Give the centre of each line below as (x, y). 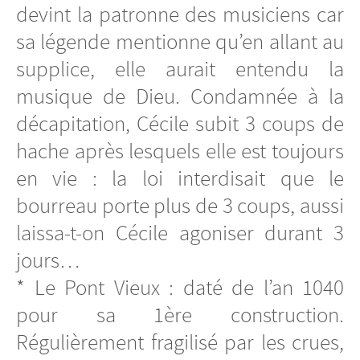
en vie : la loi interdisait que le (180, 178)
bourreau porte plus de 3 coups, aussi (180, 205)
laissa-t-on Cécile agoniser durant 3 (180, 233)
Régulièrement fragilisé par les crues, (180, 342)
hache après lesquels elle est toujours (180, 151)
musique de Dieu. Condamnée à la (180, 96)
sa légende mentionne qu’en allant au (180, 41)
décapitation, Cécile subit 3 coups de (180, 123)
